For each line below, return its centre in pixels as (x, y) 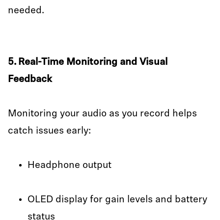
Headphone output (69, 165)
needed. (26, 11)
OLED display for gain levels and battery (117, 200)
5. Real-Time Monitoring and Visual (88, 62)
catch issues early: (51, 131)
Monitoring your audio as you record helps (102, 114)
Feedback (30, 80)
